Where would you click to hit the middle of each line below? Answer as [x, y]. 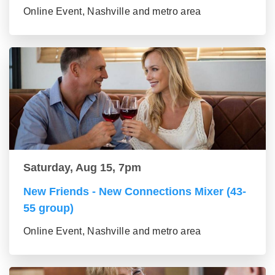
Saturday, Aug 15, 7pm [82, 168]
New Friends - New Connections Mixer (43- [135, 192]
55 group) [48, 208]
